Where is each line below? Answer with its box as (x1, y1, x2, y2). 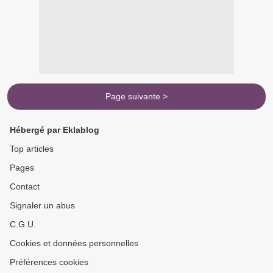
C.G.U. (10, 219, 36, 230)
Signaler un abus (10, 200, 75, 211)
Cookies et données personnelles (10, 238, 138, 249)
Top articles (10, 144, 54, 154)
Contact (10, 182, 40, 192)
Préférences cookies (10, 257, 88, 268)
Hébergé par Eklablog (10, 125, 99, 135)
